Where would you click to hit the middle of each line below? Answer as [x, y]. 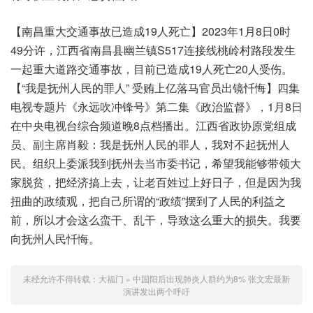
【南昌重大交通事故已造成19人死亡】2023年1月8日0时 [151, 31]
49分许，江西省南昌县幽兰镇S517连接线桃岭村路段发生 [153, 50]
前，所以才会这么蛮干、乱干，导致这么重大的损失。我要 [156, 219]
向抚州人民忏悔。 [55, 238]
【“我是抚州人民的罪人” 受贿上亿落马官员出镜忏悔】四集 [155, 87]
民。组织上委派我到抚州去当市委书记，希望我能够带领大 [156, 163]
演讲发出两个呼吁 [156, 291]
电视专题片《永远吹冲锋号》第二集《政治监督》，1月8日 [156, 106]
